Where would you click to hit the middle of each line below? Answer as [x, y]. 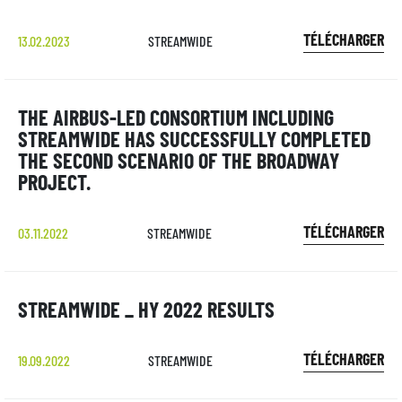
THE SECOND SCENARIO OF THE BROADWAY [179, 160]
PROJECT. [54, 182]
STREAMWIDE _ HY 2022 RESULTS [146, 309]
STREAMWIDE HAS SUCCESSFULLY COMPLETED [194, 139]
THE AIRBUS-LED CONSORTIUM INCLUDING [176, 117]
